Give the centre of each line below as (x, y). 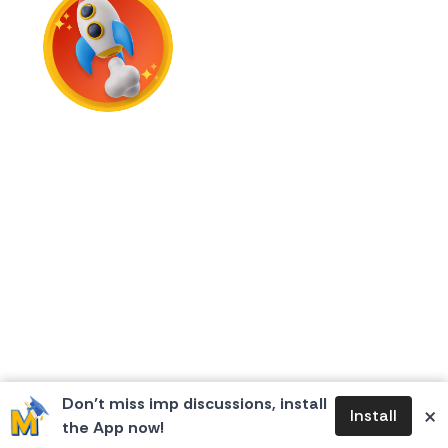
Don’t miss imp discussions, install (194, 403)
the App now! (113, 427)
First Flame (224, 121)
